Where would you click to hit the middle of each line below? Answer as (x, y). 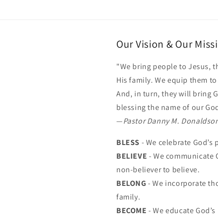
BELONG (131, 183)
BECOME (132, 210)
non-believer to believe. (158, 170)
